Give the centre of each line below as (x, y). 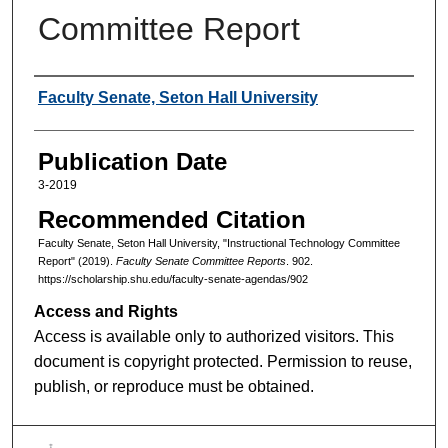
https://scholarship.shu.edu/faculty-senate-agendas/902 (172, 279)
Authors (74, 95)
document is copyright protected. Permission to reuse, (223, 361)
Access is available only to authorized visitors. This (214, 336)
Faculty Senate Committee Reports (200, 261)
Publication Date (132, 161)
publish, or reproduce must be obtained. (174, 386)
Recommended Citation (171, 220)
